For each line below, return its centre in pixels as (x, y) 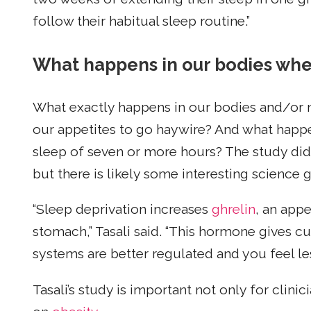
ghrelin (234, 210)
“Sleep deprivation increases (122, 210)
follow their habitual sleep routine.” (141, 21)
